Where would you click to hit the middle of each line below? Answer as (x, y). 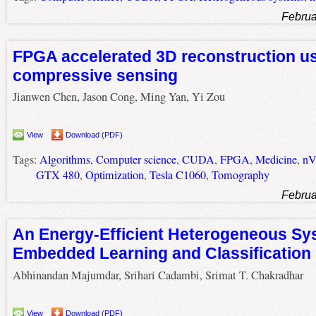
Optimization (114, 175)
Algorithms (65, 159)
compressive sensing (95, 75)
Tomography (240, 175)
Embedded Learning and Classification (162, 254)
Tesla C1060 (177, 175)
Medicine (276, 159)
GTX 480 (57, 175)
